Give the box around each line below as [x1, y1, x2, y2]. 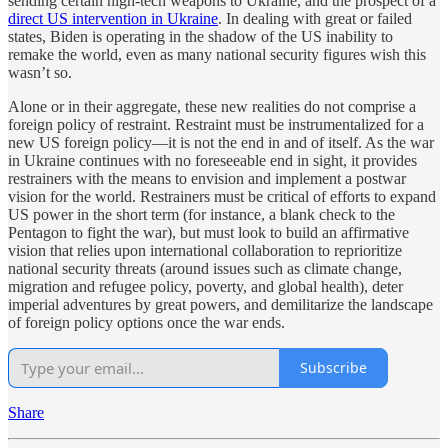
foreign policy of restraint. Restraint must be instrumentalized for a [8, 115, 424, 133]
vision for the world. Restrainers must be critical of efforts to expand [8, 187, 436, 205]
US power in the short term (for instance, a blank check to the [8, 205, 395, 223]
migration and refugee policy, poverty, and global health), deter [8, 277, 403, 295]
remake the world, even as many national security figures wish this [8, 45, 426, 63]
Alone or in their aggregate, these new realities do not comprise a [8, 97, 416, 115]
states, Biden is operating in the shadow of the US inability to [8, 27, 393, 45]
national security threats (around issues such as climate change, [8, 259, 402, 277]
